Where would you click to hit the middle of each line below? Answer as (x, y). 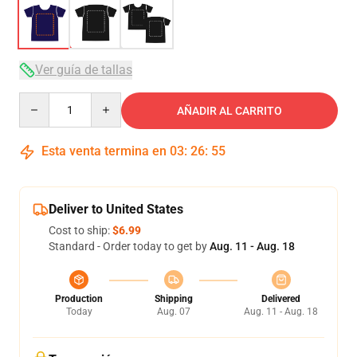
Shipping (173, 299)
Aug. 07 (173, 312)
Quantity (40, 100)
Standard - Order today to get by (129, 246)
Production (79, 299)
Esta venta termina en (104, 151)
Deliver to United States (116, 209)
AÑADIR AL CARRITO (229, 111)
